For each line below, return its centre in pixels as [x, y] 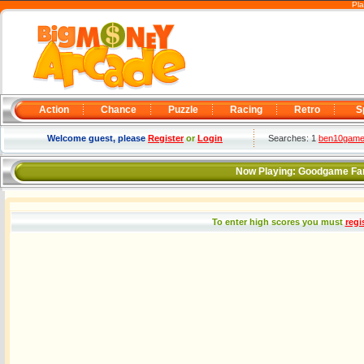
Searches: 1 [293, 138]
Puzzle [183, 110]
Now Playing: [267, 171]
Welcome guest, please [97, 138]
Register [166, 138]
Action [54, 110]
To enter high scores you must [278, 222]
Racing [246, 110]
